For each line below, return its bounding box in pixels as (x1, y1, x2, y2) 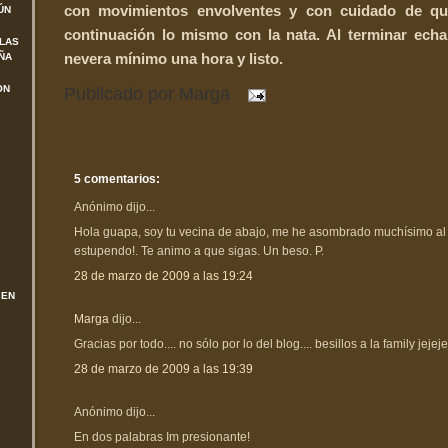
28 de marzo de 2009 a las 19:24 (74, 268, 253, 283)
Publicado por (64, 84, 179, 105)
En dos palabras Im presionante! (74, 429, 250, 444)
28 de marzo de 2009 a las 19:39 (74, 361, 253, 376)
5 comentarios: (74, 171, 160, 186)
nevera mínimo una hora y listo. (64, 49, 283, 67)
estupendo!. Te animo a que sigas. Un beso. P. (74, 243, 324, 258)
